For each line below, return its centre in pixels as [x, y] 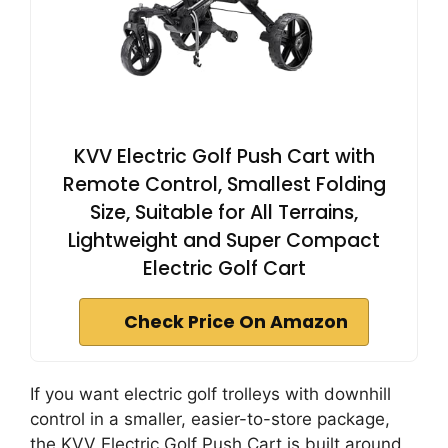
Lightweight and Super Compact [224, 240]
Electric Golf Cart [224, 268]
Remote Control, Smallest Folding [224, 184]
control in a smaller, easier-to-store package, [210, 418]
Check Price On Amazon [236, 321]
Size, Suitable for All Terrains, [224, 212]
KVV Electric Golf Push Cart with [224, 156]
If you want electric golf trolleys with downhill [210, 393]
